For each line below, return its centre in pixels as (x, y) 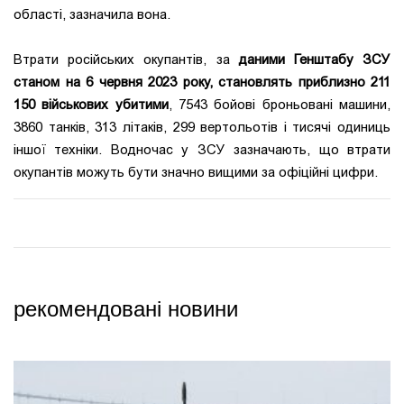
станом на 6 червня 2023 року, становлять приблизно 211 (202, 83)
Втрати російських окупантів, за (126, 60)
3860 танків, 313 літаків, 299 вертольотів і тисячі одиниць (202, 128)
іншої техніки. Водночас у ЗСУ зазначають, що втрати (202, 150)
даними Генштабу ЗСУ (315, 60)
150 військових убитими (91, 105)
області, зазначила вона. (92, 15)
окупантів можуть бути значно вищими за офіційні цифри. (196, 173)
